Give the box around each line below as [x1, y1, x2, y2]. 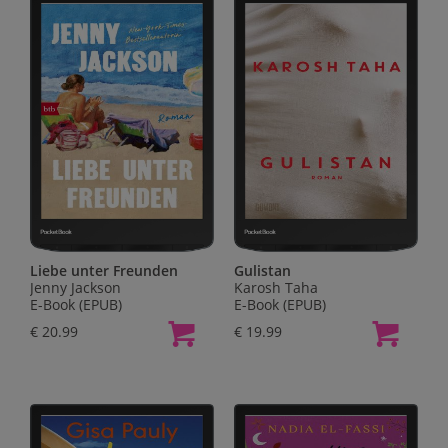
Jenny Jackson [30, 278, 121, 298]
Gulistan [234, 261, 291, 281]
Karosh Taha [234, 278, 318, 298]
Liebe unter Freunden [30, 261, 178, 281]
